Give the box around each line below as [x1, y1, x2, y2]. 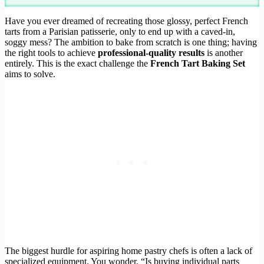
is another [204, 47, 243, 58]
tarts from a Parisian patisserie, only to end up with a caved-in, [5, 26, 235, 37]
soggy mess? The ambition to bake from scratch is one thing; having [5, 37, 257, 47]
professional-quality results [98, 47, 204, 58]
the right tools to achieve [5, 47, 98, 58]
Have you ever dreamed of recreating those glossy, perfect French [5, 15, 248, 26]
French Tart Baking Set [150, 58, 245, 68]
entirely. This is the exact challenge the [5, 58, 150, 68]
